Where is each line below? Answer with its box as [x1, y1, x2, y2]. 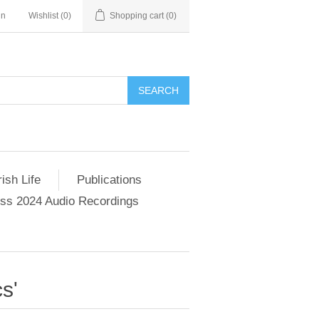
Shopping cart [110, 11, 164, 21]
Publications [77, 173, 142, 187]
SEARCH [138, 85, 179, 96]
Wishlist [28, 11, 58, 21]
